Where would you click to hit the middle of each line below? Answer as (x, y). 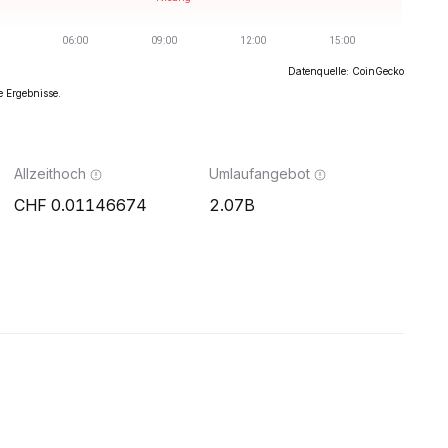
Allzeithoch (50, 173)
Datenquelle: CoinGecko (346, 71)
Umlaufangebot (259, 173)
